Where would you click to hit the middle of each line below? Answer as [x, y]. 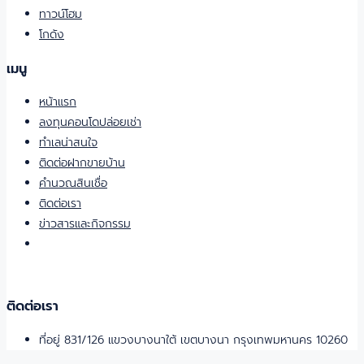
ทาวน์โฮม [61, 15]
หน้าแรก [58, 102]
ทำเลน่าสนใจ [68, 143]
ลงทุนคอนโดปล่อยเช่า [90, 123]
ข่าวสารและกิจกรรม [85, 224]
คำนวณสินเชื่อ [73, 184]
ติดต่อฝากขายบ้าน [82, 163]
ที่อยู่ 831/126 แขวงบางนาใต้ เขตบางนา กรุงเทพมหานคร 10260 [193, 340]
